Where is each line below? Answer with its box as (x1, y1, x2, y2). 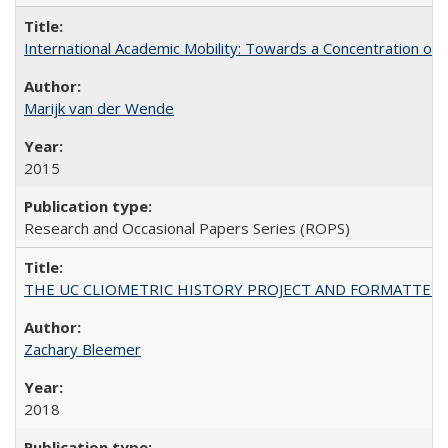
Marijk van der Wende (24, 98, 174, 118)
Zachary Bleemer (24, 339, 141, 359)
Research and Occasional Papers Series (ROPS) (24, 218, 350, 238)
